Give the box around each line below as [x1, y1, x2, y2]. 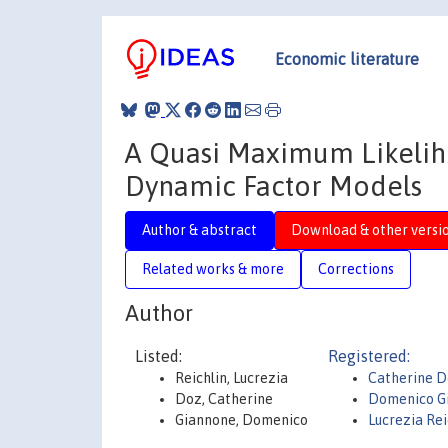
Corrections [318, 260, 394, 277]
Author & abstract [142, 221, 257, 238]
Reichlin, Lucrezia [175, 370, 288, 386]
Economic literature [275, 49, 419, 68]
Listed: [135, 347, 182, 365]
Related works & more [142, 260, 284, 277]
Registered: [328, 347, 410, 365]
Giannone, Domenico [175, 412, 308, 428]
